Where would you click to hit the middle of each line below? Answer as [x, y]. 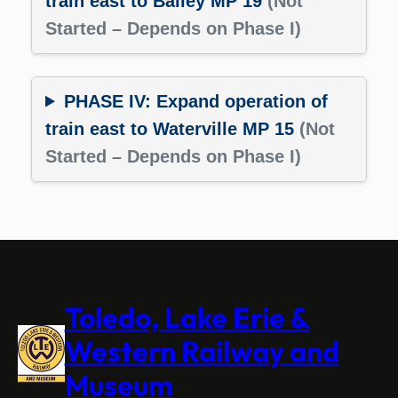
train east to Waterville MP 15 [172, 128]
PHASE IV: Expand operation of [195, 101]
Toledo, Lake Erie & [187, 317]
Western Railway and [202, 350]
